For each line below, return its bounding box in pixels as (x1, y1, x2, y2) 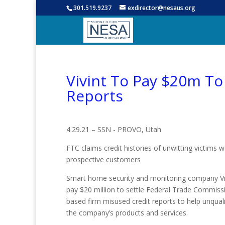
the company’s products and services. (66, 208, 188, 217)
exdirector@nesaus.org (128, 4, 195, 12)
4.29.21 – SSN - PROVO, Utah (66, 125, 161, 134)
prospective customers (66, 155, 141, 164)
